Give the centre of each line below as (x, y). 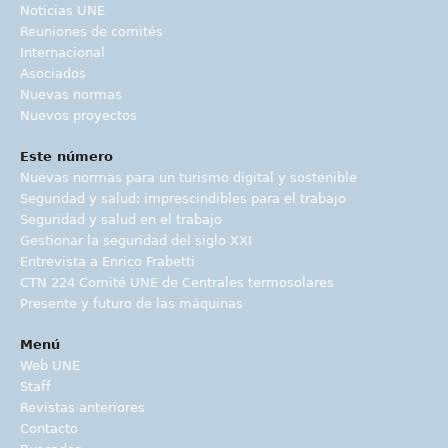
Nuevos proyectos (78, 115)
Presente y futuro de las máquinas (131, 303)
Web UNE (50, 365)
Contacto (49, 428)
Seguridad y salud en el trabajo (121, 219)
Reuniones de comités (91, 31)
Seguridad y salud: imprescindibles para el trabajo (183, 198)
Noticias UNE (62, 10)
